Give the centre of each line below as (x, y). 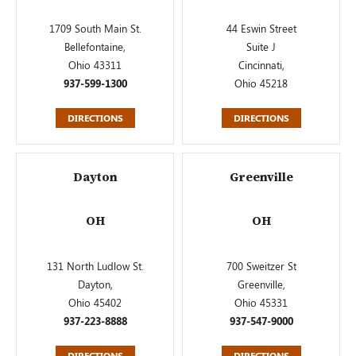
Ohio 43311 (95, 65)
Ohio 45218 (261, 83)
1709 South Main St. (95, 28)
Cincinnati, (261, 65)
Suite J (261, 46)
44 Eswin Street (261, 28)
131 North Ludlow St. (95, 266)
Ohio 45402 (95, 302)
